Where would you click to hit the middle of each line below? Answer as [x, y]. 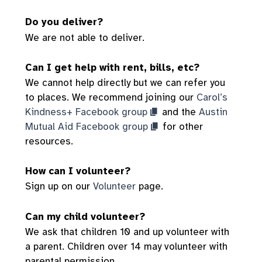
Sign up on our [59, 187]
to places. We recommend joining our [111, 97]
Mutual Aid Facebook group [87, 126]
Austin [213, 112]
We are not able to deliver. [85, 38]
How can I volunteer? [78, 171]
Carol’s [212, 97]
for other [182, 126]
